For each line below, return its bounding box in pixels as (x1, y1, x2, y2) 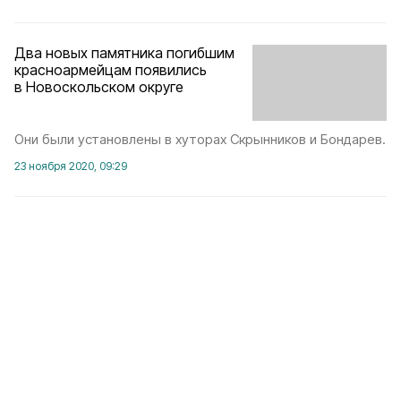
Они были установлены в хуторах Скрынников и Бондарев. (14, 130, 386, 148)
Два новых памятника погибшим (14, 44, 235, 63)
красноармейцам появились (14, 61, 207, 80)
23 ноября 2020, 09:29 (14, 158, 127, 173)
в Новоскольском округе (14, 78, 183, 97)
